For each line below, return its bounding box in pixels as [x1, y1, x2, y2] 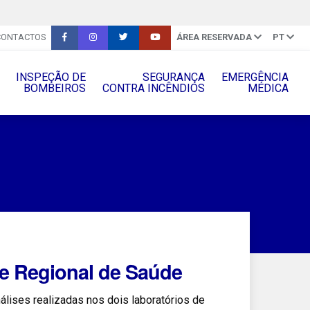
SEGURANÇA [142, 70, 205, 84]
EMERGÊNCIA [221, 70, 289, 84]
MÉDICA [247, 81, 289, 95]
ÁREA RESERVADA [176, 32, 252, 43]
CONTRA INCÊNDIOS [102, 81, 205, 95]
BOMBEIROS [23, 81, 86, 95]
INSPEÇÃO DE [15, 70, 86, 84]
